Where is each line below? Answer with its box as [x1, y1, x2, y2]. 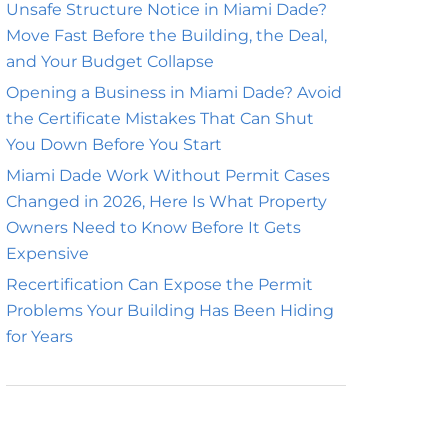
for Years [6, 327, 73, 346]
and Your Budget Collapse [6, 52, 214, 71]
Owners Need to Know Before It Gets [6, 218, 301, 237]
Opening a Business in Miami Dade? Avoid [6, 83, 342, 102]
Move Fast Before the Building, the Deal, [6, 26, 327, 45]
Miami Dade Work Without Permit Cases [6, 166, 330, 185]
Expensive [6, 244, 89, 263]
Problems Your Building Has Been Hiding [6, 301, 334, 320]
